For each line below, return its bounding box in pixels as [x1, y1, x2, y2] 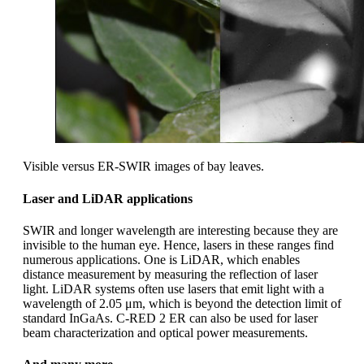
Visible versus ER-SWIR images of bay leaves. [23, 159, 264, 174]
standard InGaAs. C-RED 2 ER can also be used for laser [23, 310, 318, 325]
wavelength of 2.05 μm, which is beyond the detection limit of [23, 296, 341, 310]
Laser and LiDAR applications [23, 191, 193, 206]
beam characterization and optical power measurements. [23, 325, 308, 340]
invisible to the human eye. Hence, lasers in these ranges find [23, 237, 334, 252]
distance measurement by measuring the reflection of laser [23, 266, 318, 281]
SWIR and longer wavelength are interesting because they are [23, 223, 338, 237]
